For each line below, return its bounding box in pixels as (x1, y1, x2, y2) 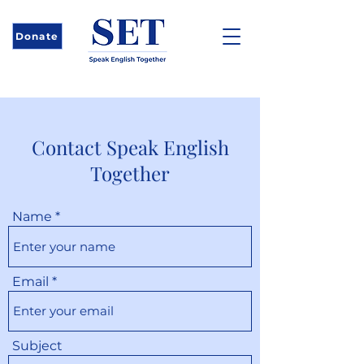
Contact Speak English (31, 134, 229, 160)
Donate (15, 29, 58, 42)
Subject (12, 338, 63, 353)
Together (90, 160, 170, 186)
